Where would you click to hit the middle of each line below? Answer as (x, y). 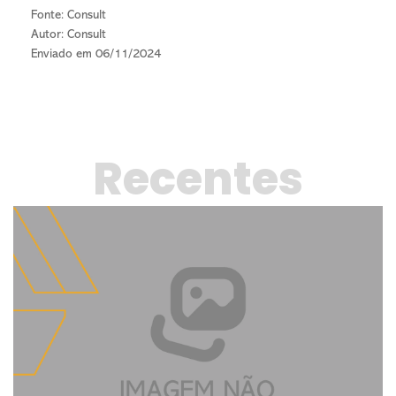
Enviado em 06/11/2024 (96, 55)
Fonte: (49, 16)
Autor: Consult (69, 35)
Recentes (198, 184)
